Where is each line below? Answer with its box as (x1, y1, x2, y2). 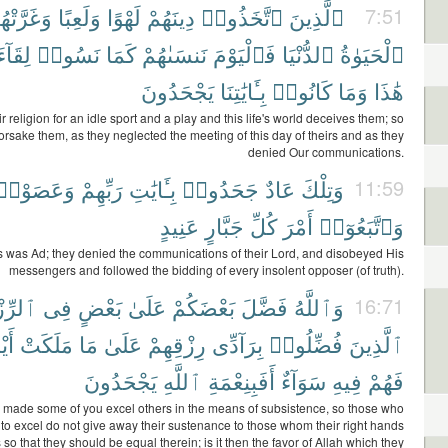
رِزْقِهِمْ (148, 328, 206, 359)
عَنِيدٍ (160, 210, 199, 241)
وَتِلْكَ (301, 173, 344, 204)
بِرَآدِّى (212, 328, 263, 359)
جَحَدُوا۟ (182, 173, 259, 204)
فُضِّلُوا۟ (269, 328, 343, 359)
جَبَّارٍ (205, 210, 244, 241)
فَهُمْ (368, 365, 404, 396)
